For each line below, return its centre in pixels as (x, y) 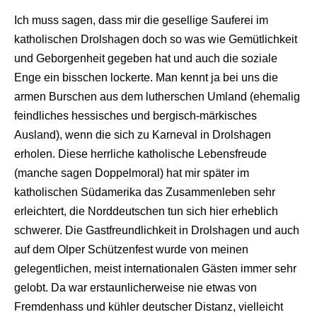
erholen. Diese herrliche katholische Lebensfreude (140, 154)
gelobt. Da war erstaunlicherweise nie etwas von (136, 287)
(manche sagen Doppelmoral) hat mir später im (132, 173)
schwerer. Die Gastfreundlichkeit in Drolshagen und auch (157, 230)
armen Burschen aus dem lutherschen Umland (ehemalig (157, 96)
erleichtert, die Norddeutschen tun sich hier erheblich (146, 211)
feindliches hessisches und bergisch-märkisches (136, 115)
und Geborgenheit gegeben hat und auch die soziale (146, 58)
